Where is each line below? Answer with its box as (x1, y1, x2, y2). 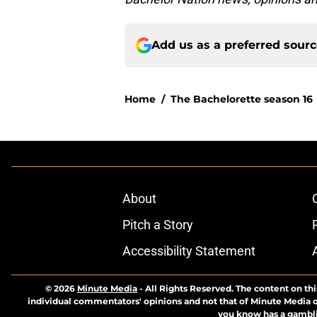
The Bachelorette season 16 (171, 93, 313, 106)
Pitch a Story (122, 217, 193, 233)
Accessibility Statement (122, 243, 255, 259)
